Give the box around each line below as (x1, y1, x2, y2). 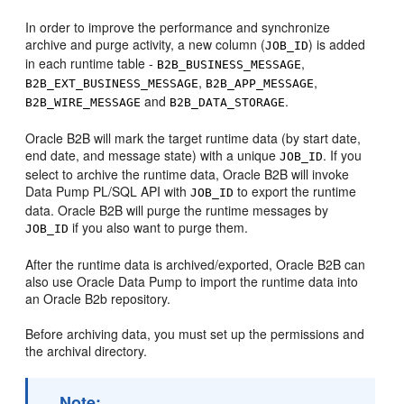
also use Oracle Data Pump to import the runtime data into (25, 272, 359, 290)
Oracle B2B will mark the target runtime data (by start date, (25, 129, 362, 147)
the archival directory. (25, 342, 148, 360)
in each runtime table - (25, 54, 158, 72)
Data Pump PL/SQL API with (25, 182, 191, 200)
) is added (308, 35, 366, 53)
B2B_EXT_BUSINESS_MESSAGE (25, 77, 199, 90)
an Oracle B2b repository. (25, 289, 171, 308)
